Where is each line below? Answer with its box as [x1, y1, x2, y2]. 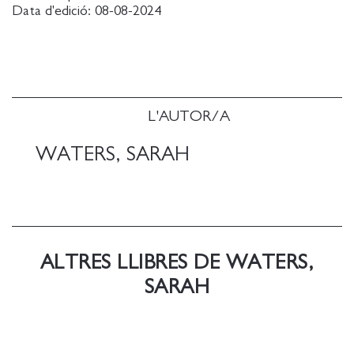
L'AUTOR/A [148, 107, 230, 124]
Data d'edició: [12, 3, 95, 18]
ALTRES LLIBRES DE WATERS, [40, 251, 314, 273]
